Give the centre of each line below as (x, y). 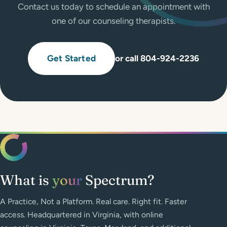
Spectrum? (118, 180)
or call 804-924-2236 (157, 59)
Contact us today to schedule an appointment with (113, 6)
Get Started (71, 58)
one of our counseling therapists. (113, 21)
